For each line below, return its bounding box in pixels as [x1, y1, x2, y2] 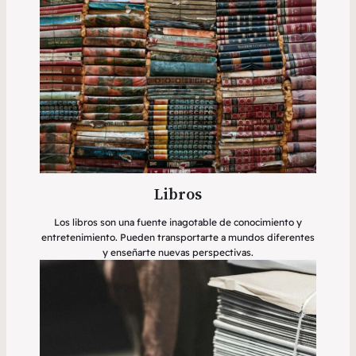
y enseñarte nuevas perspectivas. [103, 246, 253, 258]
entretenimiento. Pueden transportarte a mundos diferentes [41, 231, 315, 243]
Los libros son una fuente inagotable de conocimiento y [54, 216, 302, 228]
